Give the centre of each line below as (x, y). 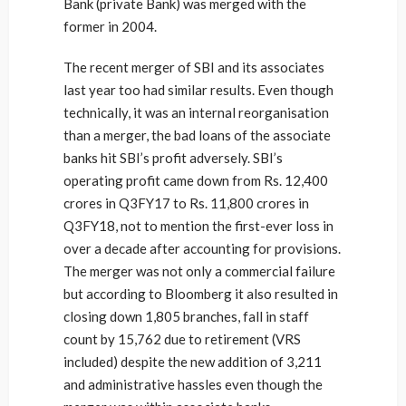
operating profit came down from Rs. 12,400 (196, 180)
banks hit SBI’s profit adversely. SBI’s (173, 158)
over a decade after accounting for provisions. (202, 248)
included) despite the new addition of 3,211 (193, 362)
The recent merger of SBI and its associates (194, 67)
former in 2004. (110, 26)
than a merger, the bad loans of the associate (197, 135)
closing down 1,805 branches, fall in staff (186, 316)
